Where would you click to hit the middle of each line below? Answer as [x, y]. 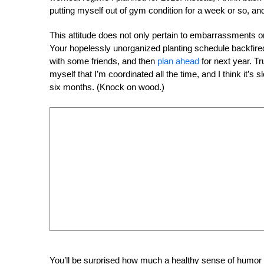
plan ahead [178, 61]
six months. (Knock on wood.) [107, 87]
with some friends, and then [103, 61]
